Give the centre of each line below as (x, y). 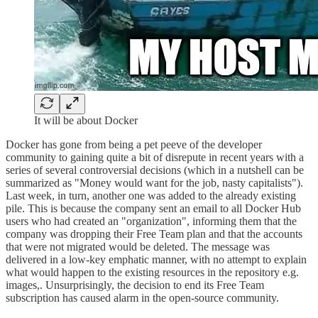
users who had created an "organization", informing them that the (151, 221)
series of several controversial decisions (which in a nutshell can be (155, 170)
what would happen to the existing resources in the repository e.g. (152, 273)
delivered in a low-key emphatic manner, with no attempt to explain (156, 260)
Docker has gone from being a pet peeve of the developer (134, 145)
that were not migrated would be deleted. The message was (138, 247)
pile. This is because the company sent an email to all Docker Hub (153, 209)
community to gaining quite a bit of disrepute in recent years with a (155, 158)
